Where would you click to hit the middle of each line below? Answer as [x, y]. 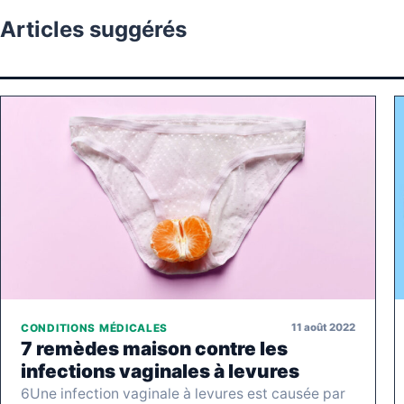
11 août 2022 [323, 328]
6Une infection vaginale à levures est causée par [183, 393]
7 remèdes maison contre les [154, 348]
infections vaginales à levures [160, 371]
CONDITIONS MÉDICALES [95, 328]
